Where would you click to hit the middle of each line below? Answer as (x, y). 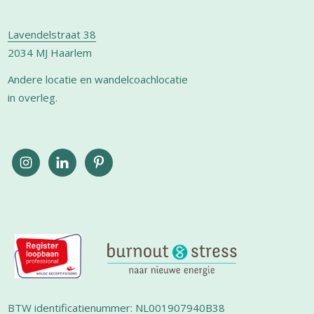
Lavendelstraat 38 (52, 34)
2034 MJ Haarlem (50, 52)
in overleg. (33, 97)
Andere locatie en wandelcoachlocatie (98, 79)
